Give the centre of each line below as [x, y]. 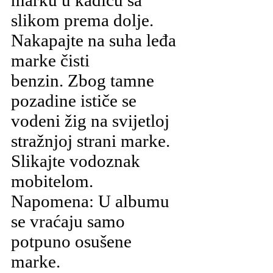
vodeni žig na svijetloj [90, 120]
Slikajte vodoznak [76, 161]
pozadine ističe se [74, 100]
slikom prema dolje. [84, 20]
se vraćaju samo [68, 221]
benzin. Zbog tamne [83, 80]
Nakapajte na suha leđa [94, 40]
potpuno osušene [71, 241]
